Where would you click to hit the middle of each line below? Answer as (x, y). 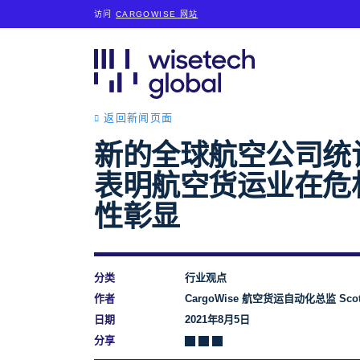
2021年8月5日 (217, 319)
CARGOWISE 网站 (157, 14)
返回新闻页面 (139, 118)
